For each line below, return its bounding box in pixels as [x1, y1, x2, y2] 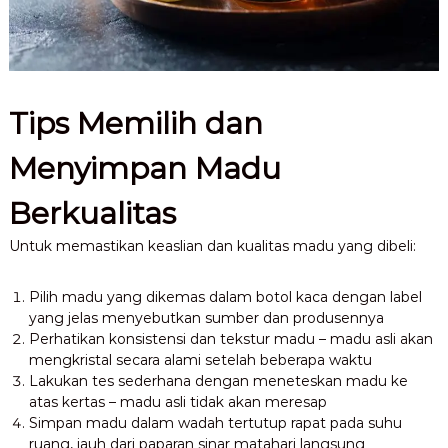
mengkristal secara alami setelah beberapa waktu [28, 351, 372, 370]
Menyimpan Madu [8, 150, 281, 188]
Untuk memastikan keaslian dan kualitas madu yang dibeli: [8, 237, 416, 256]
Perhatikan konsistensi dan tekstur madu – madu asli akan [28, 330, 433, 349]
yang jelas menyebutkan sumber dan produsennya [28, 309, 384, 328]
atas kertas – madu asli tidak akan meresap [28, 393, 327, 412]
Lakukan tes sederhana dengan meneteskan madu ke [28, 372, 408, 391]
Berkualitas [8, 195, 176, 233]
